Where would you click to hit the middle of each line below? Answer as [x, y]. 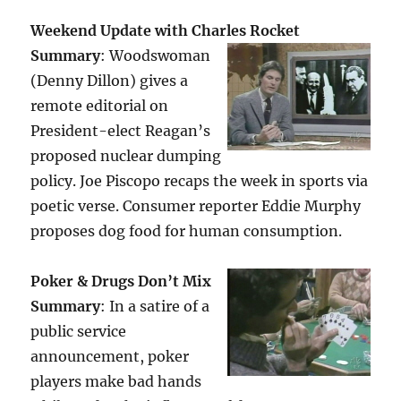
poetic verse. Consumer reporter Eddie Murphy [196, 206]
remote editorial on [100, 106]
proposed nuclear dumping [126, 156]
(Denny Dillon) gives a [110, 81]
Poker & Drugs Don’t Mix [121, 282]
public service [79, 332]
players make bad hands [116, 382]
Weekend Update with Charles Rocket [166, 31]
